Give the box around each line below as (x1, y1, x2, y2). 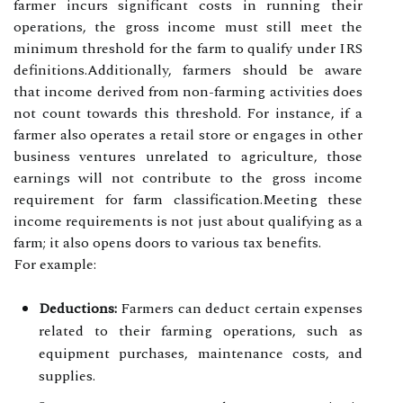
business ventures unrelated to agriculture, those (13, 145, 363, 167)
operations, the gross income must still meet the (13, 15, 363, 38)
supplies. (39, 364, 95, 387)
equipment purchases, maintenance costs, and (39, 342, 363, 364)
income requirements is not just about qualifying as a (13, 210, 363, 232)
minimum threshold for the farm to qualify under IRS (13, 37, 363, 59)
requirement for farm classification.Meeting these (13, 188, 363, 210)
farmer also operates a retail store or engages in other (13, 123, 363, 146)
